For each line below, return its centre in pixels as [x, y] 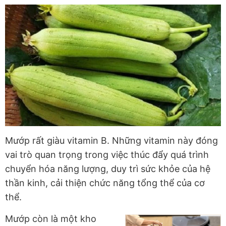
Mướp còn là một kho [51, 219]
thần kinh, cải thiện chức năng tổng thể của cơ [105, 183]
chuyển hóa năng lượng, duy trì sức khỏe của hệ [108, 169]
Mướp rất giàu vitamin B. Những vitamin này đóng [111, 141]
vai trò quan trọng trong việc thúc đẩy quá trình [107, 155]
